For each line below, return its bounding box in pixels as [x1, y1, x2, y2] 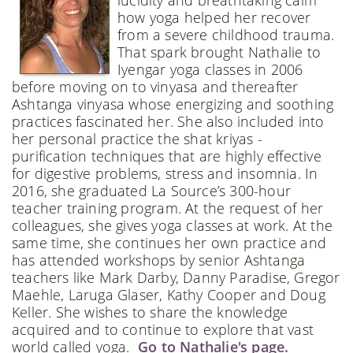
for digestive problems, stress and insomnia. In [12, 163, 318, 183]
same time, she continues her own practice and [12, 232, 327, 252]
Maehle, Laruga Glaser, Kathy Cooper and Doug [12, 284, 325, 304]
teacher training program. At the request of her [12, 198, 324, 217]
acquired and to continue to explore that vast [12, 319, 314, 339]
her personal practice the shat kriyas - [12, 128, 262, 148]
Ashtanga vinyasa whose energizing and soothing [12, 94, 334, 113]
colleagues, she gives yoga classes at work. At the [12, 215, 333, 235]
